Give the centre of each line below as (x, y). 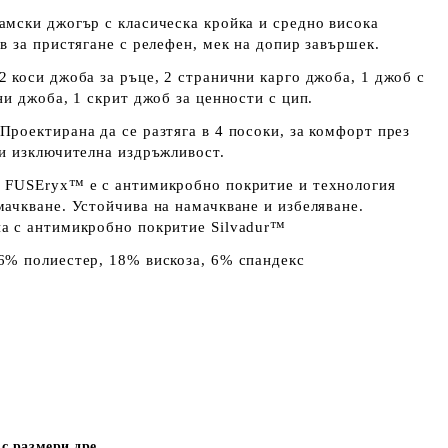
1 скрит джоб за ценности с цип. (193, 98)
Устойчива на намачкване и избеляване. (217, 206)
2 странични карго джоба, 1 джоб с (295, 77)
